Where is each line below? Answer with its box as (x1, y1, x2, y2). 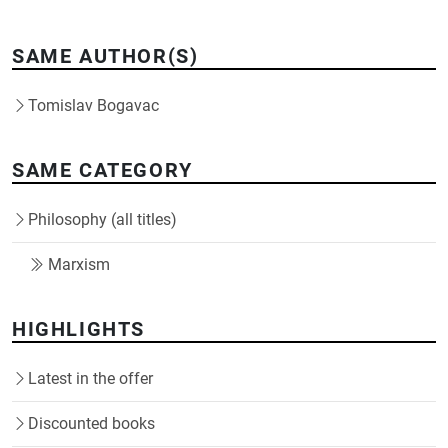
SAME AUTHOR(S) (12, 43, 199, 68)
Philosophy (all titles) (28, 209, 177, 229)
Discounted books (28, 413, 155, 433)
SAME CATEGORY (12, 157, 193, 182)
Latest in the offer (28, 368, 153, 388)
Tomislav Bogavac (28, 95, 159, 115)
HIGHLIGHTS (12, 316, 145, 341)
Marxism (48, 254, 110, 274)
